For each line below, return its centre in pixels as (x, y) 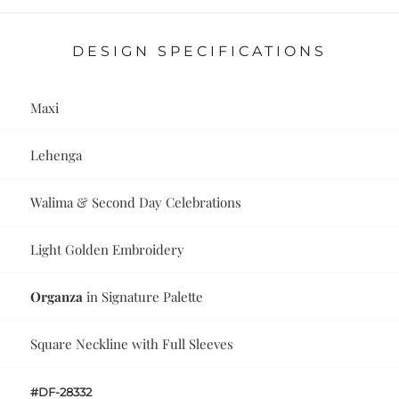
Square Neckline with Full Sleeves (132, 344)
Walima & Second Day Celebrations (136, 203)
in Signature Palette (143, 297)
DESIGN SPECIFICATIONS (199, 52)
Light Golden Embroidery (108, 250)
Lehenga (57, 155)
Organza (57, 297)
